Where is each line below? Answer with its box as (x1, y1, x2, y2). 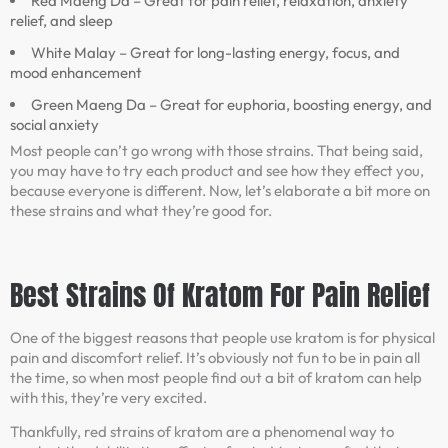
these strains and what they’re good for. (10, 201, 272, 221)
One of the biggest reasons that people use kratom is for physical (10, 327, 435, 347)
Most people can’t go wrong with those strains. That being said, (10, 141, 423, 161)
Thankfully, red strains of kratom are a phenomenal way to (10, 422, 394, 442)
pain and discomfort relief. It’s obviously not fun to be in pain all (10, 347, 420, 367)
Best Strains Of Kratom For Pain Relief (10, 273, 430, 316)
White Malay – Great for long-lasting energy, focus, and (31, 43, 400, 63)
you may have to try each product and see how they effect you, (10, 161, 424, 181)
